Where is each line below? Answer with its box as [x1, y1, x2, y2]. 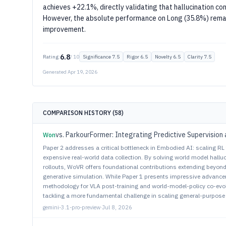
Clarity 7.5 [188, 53, 211, 60]
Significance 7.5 [83, 53, 120, 60]
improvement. [43, 25, 86, 34]
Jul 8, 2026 [102, 204, 132, 211]
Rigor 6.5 [127, 53, 148, 60]
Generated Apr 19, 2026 [43, 69, 97, 75]
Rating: [43, 53, 60, 60]
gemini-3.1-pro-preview [43, 204, 100, 211]
